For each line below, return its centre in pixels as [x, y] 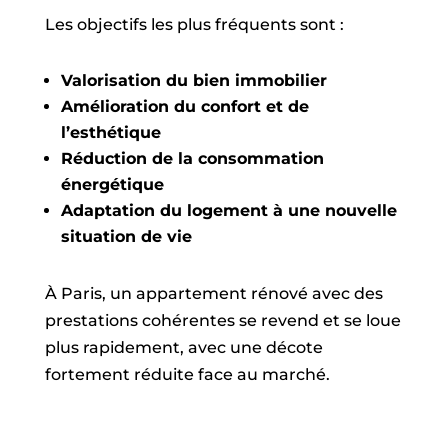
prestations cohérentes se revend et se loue [222, 320]
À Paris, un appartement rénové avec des [213, 293]
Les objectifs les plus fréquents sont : [194, 24]
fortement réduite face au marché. [187, 374]
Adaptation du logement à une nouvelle [228, 210]
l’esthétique [110, 132]
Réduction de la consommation [192, 158]
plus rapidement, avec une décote [183, 347]
